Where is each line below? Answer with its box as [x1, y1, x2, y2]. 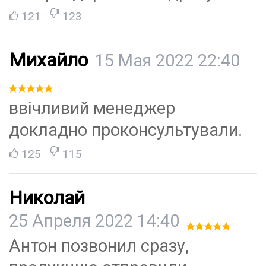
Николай [9, 187, 85, 210]
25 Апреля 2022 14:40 [9, 211, 179, 232]
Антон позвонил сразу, [9, 236, 189, 256]
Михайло [9, 49, 88, 72]
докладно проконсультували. [9, 120, 242, 141]
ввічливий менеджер [9, 98, 175, 119]
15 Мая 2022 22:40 [95, 50, 240, 71]
